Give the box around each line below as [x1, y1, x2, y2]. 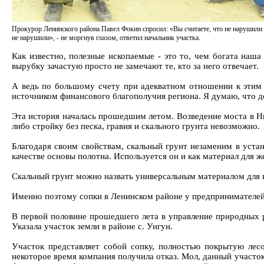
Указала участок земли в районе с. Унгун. [12, 222, 173, 231]
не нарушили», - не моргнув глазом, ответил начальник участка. [12, 34, 200, 42]
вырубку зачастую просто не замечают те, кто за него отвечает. [12, 61, 259, 71]
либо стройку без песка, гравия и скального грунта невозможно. [12, 121, 260, 131]
